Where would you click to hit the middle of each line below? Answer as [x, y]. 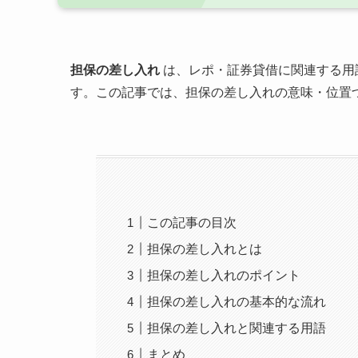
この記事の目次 [192, 223]
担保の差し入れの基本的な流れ [237, 302]
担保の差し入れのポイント [224, 276]
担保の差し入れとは [205, 249]
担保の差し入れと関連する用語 [237, 328]
